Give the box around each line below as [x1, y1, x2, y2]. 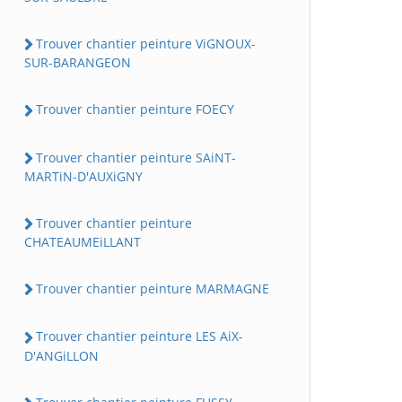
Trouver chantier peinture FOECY [36, 100, 234, 118]
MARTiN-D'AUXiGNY [24, 167, 143, 185]
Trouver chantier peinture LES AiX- [36, 328, 243, 345]
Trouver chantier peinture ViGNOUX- [36, 35, 256, 52]
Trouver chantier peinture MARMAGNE [36, 280, 269, 297]
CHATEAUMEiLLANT [24, 233, 141, 250]
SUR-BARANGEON [24, 54, 131, 72]
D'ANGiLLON [24, 346, 99, 364]
